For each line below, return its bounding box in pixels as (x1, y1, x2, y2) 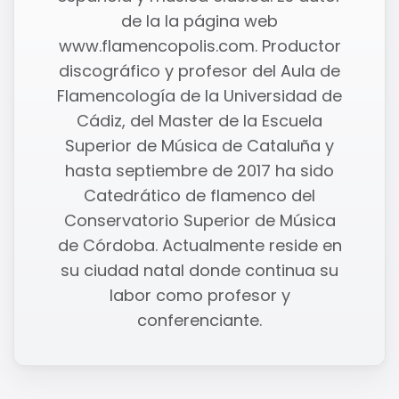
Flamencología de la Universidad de (57, 84, 342, 107)
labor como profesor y (109, 283, 290, 306)
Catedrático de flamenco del (84, 183, 315, 207)
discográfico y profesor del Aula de (59, 59, 340, 82)
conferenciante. (137, 308, 262, 331)
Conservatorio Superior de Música (63, 208, 336, 232)
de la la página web (121, 9, 278, 32)
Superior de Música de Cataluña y (65, 134, 334, 157)
